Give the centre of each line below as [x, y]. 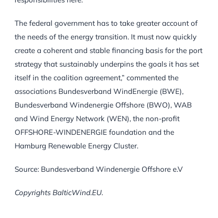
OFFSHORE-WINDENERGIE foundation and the [94, 132]
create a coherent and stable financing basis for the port [109, 51]
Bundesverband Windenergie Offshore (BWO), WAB [103, 105]
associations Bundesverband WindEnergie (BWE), [99, 91]
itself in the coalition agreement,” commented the [97, 78]
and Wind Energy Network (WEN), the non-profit [97, 119]
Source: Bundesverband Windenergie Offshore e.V [99, 169]
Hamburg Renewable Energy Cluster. [76, 146]
